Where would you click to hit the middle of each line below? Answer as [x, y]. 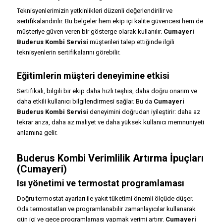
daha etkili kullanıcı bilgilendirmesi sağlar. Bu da [85, 102]
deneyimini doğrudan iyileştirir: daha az [144, 112]
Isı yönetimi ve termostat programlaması [100, 183]
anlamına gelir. [37, 133]
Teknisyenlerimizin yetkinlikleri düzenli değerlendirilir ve [94, 11]
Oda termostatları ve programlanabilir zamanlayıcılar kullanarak [106, 209]
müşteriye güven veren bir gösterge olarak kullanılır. [90, 32]
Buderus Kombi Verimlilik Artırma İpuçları [110, 158]
